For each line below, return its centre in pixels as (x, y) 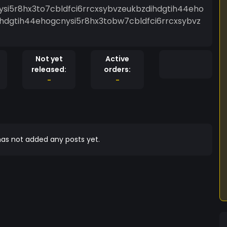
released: (49, 69)
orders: (117, 69)
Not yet (49, 59)
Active (117, 59)
